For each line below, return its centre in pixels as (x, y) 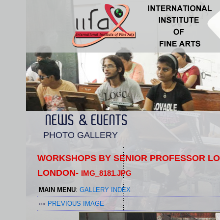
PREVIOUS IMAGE (76, 204)
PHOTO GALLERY (80, 135)
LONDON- (59, 173)
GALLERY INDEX (105, 190)
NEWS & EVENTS (87, 121)
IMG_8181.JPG (106, 173)
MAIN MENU (57, 190)
